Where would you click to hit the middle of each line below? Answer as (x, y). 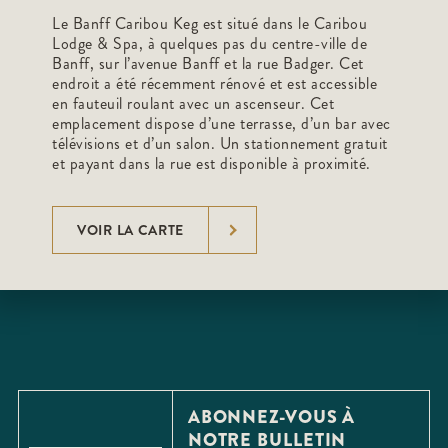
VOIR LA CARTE (131, 229)
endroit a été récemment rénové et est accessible (214, 83)
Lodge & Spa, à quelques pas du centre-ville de (209, 43)
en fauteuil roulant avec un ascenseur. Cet (193, 103)
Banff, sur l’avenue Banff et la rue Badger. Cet (208, 63)
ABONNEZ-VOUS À (271, 417)
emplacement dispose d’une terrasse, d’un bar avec (221, 123)
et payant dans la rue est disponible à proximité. (211, 163)
